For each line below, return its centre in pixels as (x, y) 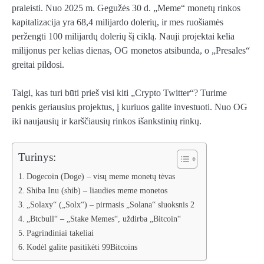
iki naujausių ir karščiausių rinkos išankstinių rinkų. (107, 121)
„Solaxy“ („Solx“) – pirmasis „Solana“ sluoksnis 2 (110, 205)
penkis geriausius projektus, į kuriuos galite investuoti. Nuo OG (130, 107)
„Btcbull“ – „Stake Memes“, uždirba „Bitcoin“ (103, 219)
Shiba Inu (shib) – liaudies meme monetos (97, 191)
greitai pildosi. (38, 65)
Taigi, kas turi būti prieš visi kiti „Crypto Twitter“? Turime (119, 93)
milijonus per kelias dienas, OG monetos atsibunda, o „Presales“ (131, 51)
